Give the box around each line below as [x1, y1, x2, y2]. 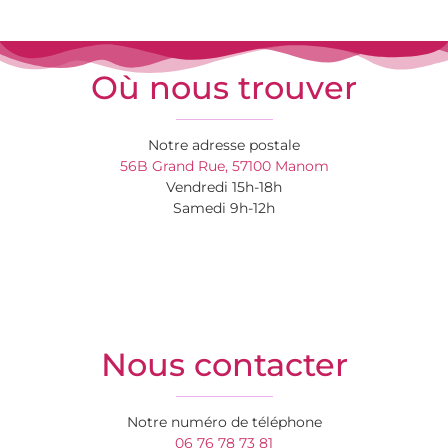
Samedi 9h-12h [173, 198, 275, 217]
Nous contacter [100, 344, 348, 384]
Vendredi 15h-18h [166, 177, 282, 196]
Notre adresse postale [148, 135, 300, 154]
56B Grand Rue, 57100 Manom [119, 156, 329, 175]
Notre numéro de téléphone [126, 412, 322, 431]
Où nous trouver [91, 67, 357, 107]
